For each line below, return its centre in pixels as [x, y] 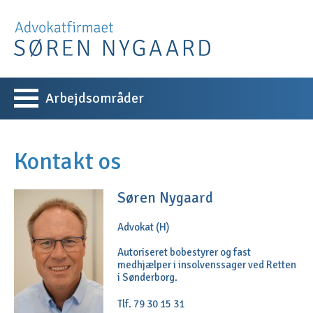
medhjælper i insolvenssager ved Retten [207, 265]
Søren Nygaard [165, 198]
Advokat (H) [144, 227]
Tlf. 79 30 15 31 [151, 304]
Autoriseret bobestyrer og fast [184, 252]
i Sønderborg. [147, 277]
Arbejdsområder [95, 98]
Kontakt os [67, 161]
